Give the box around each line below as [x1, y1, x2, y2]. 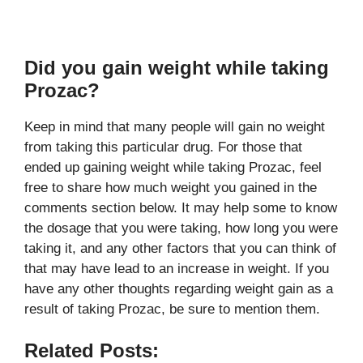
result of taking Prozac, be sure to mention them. [24, 301, 320, 317]
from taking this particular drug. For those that [24, 139, 302, 155]
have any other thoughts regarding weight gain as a [24, 280, 333, 297]
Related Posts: [24, 340, 159, 361]
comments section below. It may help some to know [24, 199, 337, 216]
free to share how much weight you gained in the [24, 179, 317, 195]
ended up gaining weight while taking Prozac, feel [24, 159, 322, 175]
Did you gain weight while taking [24, 56, 329, 79]
